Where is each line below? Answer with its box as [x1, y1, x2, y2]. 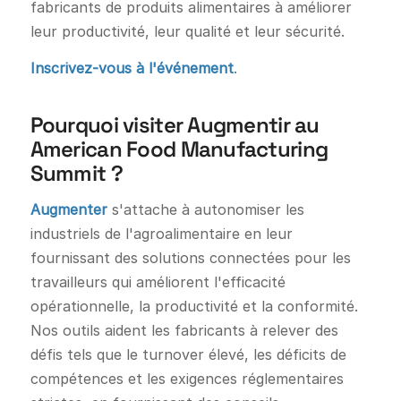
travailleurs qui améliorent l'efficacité [30, 272, 286, 291]
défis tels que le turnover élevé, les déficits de [30, 345, 346, 363]
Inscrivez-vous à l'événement [30, 58, 234, 77]
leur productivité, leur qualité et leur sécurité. [30, 22, 345, 41]
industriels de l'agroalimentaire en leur [30, 224, 293, 243]
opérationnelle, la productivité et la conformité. [30, 296, 358, 315]
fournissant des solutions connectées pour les [30, 248, 351, 267]
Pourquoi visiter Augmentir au [30, 110, 320, 139]
